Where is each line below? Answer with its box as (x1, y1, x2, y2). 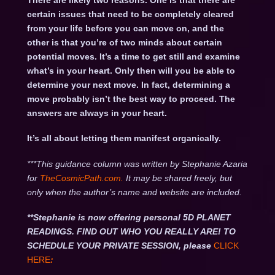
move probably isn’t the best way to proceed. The (26, 94, 235, 104)
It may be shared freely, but (125, 172, 232, 183)
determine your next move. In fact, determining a (26, 80, 230, 90)
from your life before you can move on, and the (26, 23, 224, 34)
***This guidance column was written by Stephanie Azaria (26, 158, 247, 169)
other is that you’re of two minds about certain (26, 37, 222, 48)
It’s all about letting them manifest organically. (26, 133, 221, 144)
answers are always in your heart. (26, 108, 167, 118)
